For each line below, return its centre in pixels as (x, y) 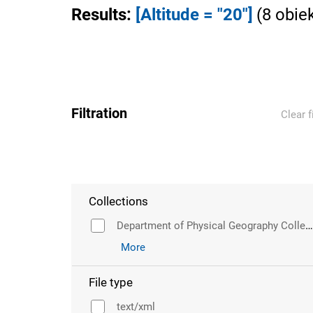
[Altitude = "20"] (194, 15)
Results (99, 15)
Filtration (99, 113)
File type (111, 282)
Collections (118, 201)
